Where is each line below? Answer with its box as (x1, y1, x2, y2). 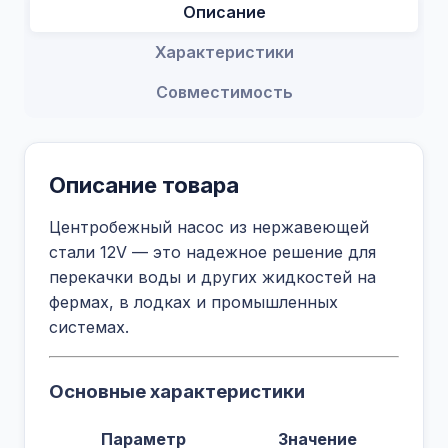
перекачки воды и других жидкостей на (49, 267, 376, 287)
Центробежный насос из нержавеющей (49, 217, 369, 237)
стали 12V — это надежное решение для (49, 242, 376, 262)
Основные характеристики (49, 379, 305, 403)
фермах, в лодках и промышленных (49, 292, 338, 312)
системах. (49, 317, 129, 337)
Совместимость (155, 82, 293, 102)
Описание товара (49, 172, 239, 198)
